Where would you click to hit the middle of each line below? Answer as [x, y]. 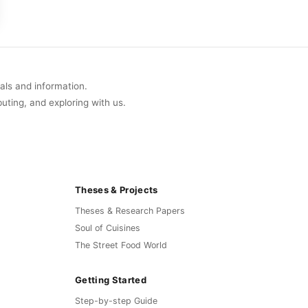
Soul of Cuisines [108, 228]
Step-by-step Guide [116, 301]
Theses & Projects [117, 189]
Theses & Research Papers [130, 211]
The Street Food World [121, 245]
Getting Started [111, 279]
